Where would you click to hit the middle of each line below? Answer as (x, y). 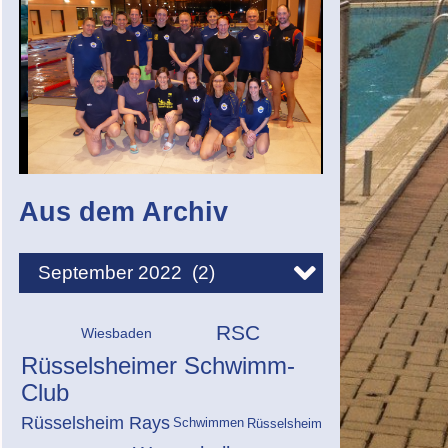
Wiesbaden (117, 332)
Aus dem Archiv (123, 212)
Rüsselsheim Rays (95, 422)
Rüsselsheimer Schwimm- (158, 365)
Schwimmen (209, 423)
